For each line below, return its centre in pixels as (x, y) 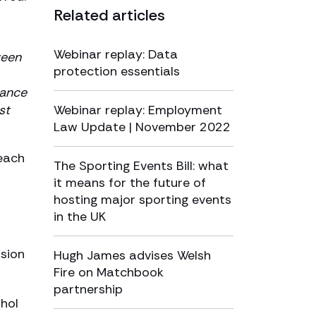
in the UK (80, 217)
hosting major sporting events (142, 200)
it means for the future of (130, 183)
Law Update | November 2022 (142, 127)
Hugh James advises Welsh (132, 255)
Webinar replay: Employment (138, 110)
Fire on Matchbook (109, 272)
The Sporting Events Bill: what (141, 166)
